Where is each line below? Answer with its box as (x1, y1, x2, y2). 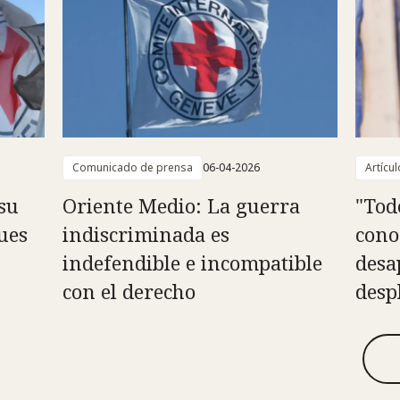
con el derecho (62, 278, 196, 305)
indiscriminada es (62, 221, 229, 248)
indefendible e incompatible (62, 249, 322, 277)
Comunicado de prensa (71, 160, 193, 176)
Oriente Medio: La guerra (62, 192, 300, 220)
